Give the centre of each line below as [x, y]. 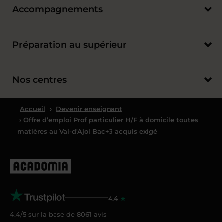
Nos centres [40, 80]
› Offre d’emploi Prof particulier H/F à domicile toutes [108, 120]
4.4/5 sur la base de [43, 214]
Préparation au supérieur [70, 45]
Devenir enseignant [89, 109]
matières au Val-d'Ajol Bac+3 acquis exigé [87, 132]
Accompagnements [57, 10]
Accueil [32, 109]
